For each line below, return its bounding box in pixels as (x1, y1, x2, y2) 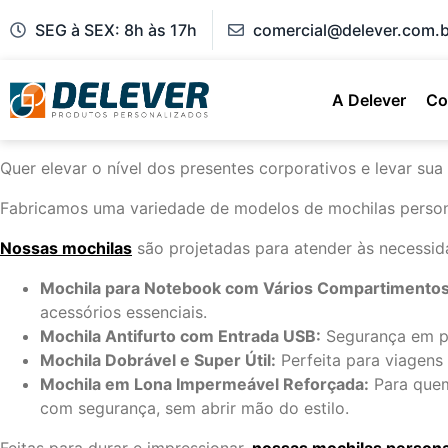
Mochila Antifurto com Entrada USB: (40, 326, 321, 346)
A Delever (332, 90, 407, 110)
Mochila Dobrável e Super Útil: (40, 350, 276, 370)
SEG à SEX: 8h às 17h (35, 20, 197, 40)
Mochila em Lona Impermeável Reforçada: (40, 374, 369, 394)
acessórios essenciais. (40, 302, 207, 322)
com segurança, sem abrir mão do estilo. (40, 398, 349, 418)
